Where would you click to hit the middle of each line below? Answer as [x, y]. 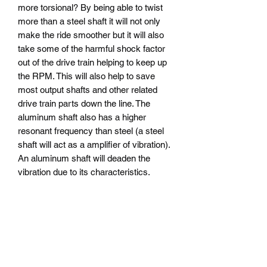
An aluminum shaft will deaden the [84, 158]
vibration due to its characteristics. [84, 172]
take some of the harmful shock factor [91, 48]
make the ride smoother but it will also [91, 35]
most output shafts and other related [88, 89]
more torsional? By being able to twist [90, 7]
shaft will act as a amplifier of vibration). [94, 144]
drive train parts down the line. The [84, 103]
